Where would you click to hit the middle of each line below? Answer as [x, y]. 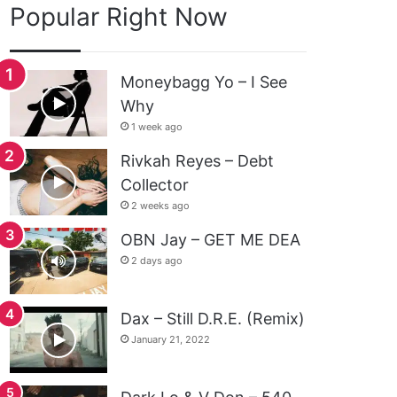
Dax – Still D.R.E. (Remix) [213, 319]
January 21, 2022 [171, 339]
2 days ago [157, 261]
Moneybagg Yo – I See [204, 82]
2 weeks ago [161, 206]
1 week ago [157, 127]
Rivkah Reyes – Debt [198, 161]
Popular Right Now [119, 17]
